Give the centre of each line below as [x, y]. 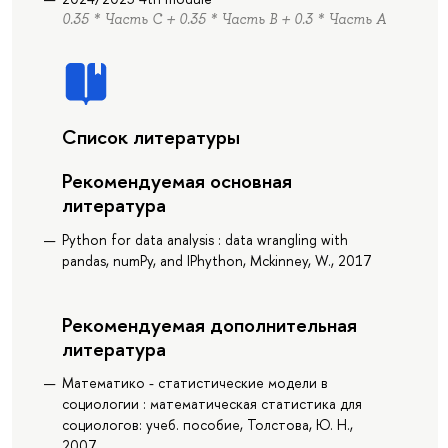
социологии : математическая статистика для [211, 403]
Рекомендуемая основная [176, 181]
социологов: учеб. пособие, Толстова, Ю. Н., [207, 424]
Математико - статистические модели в [194, 382]
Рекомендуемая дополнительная [209, 324]
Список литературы [150, 137]
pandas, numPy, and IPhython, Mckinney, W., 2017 [216, 260]
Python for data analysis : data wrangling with [204, 239]
